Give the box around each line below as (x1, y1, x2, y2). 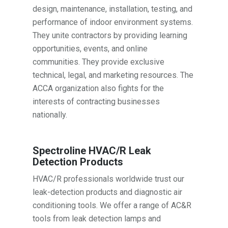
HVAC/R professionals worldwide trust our (33, 174, 185, 184)
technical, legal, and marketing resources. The (33, 70, 194, 80)
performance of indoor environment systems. (33, 17, 193, 27)
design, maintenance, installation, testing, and (33, 4, 193, 14)
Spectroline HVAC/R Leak (33, 145, 152, 157)
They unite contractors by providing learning (33, 31, 188, 41)
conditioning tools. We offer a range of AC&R (33, 201, 192, 211)
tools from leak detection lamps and (33, 214, 161, 224)
